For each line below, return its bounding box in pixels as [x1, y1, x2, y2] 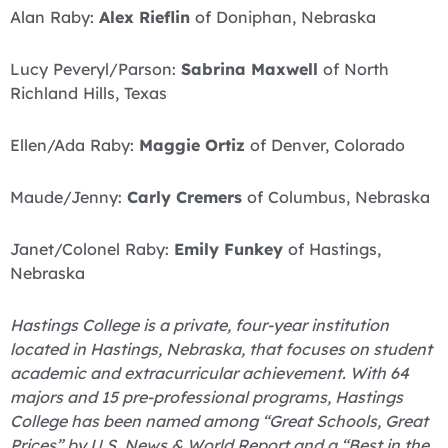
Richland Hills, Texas [10, 82, 167, 103]
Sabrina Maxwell [181, 58, 323, 79]
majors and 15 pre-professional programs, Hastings [10, 387, 403, 408]
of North [323, 58, 389, 79]
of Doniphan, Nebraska [190, 6, 376, 27]
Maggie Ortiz [139, 134, 250, 155]
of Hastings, [283, 238, 381, 259]
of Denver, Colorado [250, 134, 405, 155]
